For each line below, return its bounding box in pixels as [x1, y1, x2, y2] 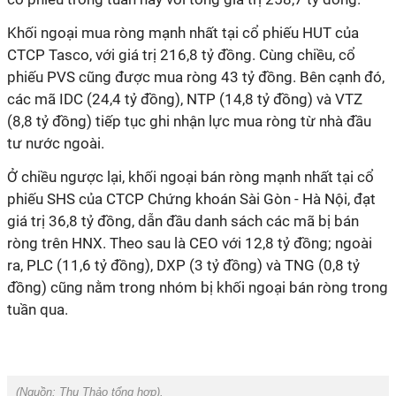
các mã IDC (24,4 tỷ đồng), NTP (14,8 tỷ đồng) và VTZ [7, 90, 362, 108]
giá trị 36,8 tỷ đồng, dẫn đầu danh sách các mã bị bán [7, 212, 359, 230]
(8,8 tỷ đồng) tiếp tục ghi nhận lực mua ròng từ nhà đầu [7, 112, 371, 130]
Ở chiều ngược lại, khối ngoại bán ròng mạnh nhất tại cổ [7, 168, 374, 186]
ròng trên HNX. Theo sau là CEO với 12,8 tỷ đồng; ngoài [7, 234, 372, 252]
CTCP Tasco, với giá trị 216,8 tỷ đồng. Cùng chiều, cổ [7, 46, 355, 64]
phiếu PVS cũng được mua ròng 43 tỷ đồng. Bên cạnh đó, [7, 68, 385, 86]
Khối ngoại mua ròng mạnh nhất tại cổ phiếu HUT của [7, 24, 359, 42]
